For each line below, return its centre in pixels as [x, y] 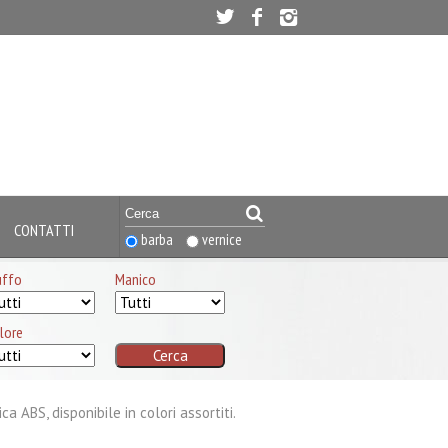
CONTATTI [44, 230]
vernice [220, 239]
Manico [135, 279]
